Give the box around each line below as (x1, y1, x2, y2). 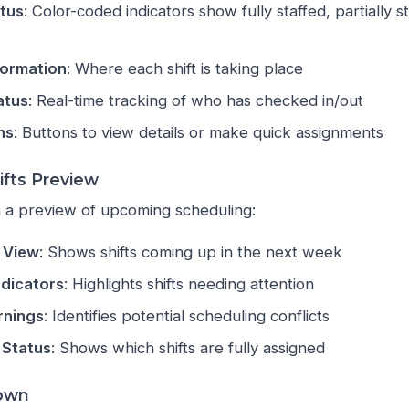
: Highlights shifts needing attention (64, 275, 315, 294)
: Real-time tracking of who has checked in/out (28, 91, 364, 110)
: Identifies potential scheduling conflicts (44, 307, 330, 326)
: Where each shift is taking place (67, 59, 304, 79)
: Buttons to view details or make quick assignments (14, 123, 384, 142)
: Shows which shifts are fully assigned (51, 339, 326, 358)
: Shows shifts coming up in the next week (39, 243, 343, 262)
